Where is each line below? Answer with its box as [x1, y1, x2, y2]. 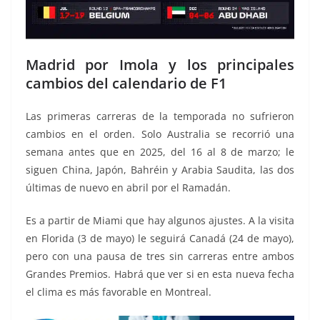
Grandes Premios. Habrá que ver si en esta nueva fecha [26, 266, 294, 281]
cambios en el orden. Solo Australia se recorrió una [26, 126, 294, 141]
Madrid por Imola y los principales [26, 54, 294, 74]
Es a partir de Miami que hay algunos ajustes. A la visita [26, 213, 294, 227]
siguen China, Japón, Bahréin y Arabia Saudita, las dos [26, 162, 294, 176]
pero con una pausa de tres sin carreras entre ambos [26, 249, 294, 263]
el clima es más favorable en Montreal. [26, 284, 211, 299]
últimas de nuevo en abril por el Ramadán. [26, 180, 231, 194]
